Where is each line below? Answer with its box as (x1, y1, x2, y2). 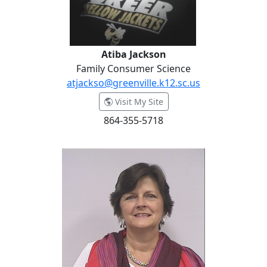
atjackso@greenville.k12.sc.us (67, 76, 200, 89)
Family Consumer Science (76, 62, 191, 75)
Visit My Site (112, 96, 163, 107)
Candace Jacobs (7, 137, 77, 150)
